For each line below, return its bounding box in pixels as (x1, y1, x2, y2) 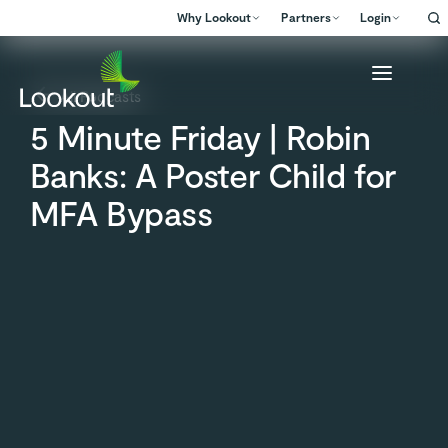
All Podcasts (59, 86, 141, 105)
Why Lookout (177, 10, 252, 24)
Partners (280, 10, 331, 24)
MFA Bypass (29, 191, 213, 233)
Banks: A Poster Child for (29, 153, 396, 195)
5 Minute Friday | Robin (29, 115, 371, 157)
